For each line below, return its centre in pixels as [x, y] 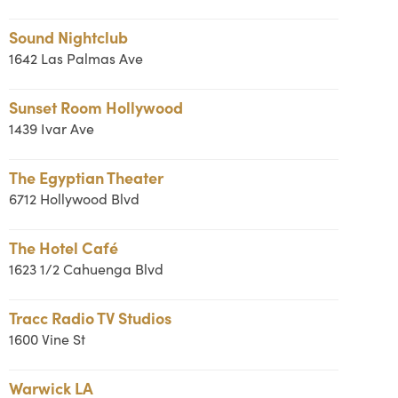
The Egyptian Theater [86, 177]
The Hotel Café [63, 247]
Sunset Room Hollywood [96, 107]
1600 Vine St [47, 339]
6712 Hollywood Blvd [74, 199]
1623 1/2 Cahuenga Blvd [86, 269]
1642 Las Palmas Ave [76, 58]
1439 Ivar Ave [51, 128]
